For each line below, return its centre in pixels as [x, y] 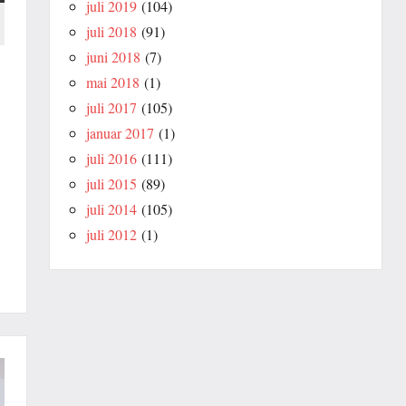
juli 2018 [111, 31]
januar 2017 [120, 132]
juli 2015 [111, 183]
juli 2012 [111, 234]
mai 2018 [113, 82]
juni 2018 [113, 56]
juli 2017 [111, 107]
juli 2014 [111, 208]
